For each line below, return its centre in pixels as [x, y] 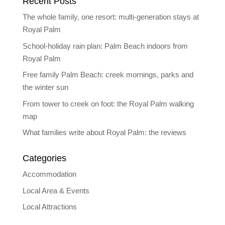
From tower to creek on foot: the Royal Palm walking [108, 103]
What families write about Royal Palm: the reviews [104, 132]
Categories [44, 158]
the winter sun [45, 87]
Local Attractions [49, 207]
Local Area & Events [56, 190]
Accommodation [49, 174]
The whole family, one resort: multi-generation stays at [110, 17]
